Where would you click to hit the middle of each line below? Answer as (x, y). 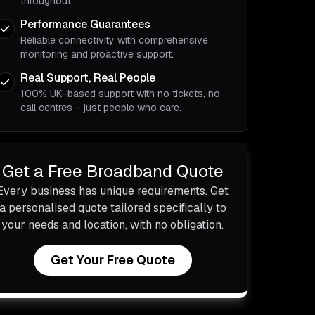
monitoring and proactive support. (97, 54)
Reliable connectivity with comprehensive (114, 40)
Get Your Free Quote (112, 260)
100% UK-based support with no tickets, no (120, 94)
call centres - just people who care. (101, 108)
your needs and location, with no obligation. (112, 225)
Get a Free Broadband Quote (112, 171)
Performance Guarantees (85, 24)
